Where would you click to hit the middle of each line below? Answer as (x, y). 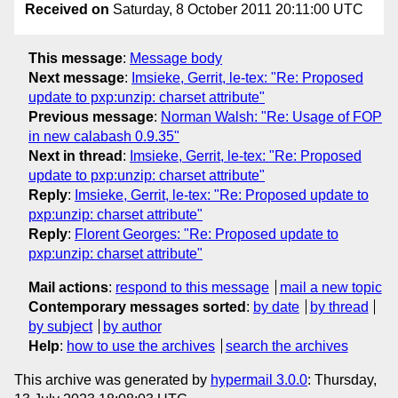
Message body (176, 58)
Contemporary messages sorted (137, 306)
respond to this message (192, 287)
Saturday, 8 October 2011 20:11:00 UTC (236, 10)
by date (276, 306)
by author (132, 326)
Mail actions (68, 287)
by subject (60, 326)
